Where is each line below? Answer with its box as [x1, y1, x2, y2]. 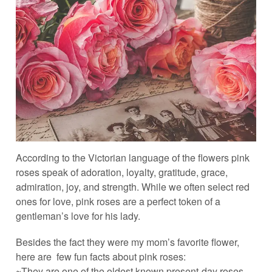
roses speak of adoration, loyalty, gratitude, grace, [15, 165, 228, 179]
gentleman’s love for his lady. [15, 208, 140, 223]
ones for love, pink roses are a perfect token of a [15, 194, 220, 208]
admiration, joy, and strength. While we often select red [15, 179, 250, 194]
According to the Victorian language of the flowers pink [15, 150, 250, 165]
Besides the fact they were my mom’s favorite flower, [15, 234, 239, 249]
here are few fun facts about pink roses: [15, 249, 186, 263]
